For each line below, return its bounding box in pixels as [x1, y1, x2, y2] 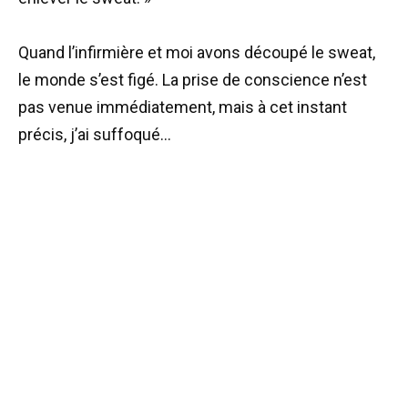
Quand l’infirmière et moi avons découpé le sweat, [18, 43, 375, 63]
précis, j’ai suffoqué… [18, 125, 171, 145]
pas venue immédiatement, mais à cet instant [18, 97, 347, 117]
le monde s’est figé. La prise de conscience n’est [18, 70, 367, 90]
